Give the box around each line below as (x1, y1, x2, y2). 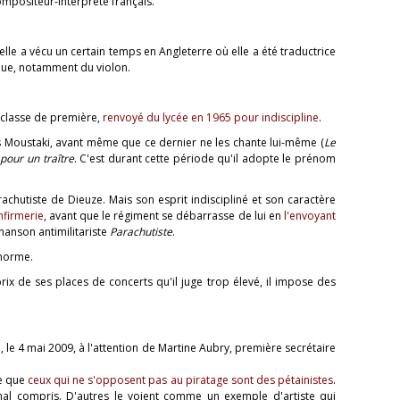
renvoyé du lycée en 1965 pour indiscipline (103, 109, 319, 125)
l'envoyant (284, 207, 337, 223)
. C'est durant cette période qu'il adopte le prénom (73, 150, 337, 166)
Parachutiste (110, 223, 172, 239)
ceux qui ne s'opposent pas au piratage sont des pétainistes (28, 371, 334, 387)
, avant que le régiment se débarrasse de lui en (43, 207, 285, 223)
